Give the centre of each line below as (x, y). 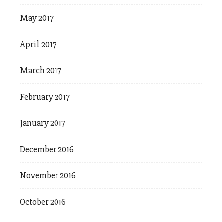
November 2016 (48, 176)
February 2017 (45, 97)
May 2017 (37, 18)
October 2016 (43, 202)
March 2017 (41, 71)
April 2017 (38, 44)
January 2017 (43, 123)
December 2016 (47, 149)
